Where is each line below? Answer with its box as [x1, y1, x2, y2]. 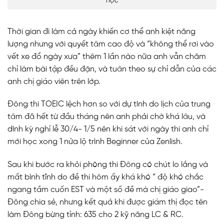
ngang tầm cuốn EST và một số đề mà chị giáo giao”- [7, 185, 204, 194]
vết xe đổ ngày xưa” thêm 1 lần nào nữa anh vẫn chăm [7, 52, 206, 61]
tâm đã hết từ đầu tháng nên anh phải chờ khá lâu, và [7, 112, 205, 121]
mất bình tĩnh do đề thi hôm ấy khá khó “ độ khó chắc [7, 173, 203, 182]
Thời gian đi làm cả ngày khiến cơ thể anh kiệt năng [7, 27, 195, 36]
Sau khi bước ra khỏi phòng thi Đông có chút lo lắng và [7, 160, 208, 169]
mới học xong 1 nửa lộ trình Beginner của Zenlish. [7, 137, 182, 146]
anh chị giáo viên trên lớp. [7, 77, 100, 86]
